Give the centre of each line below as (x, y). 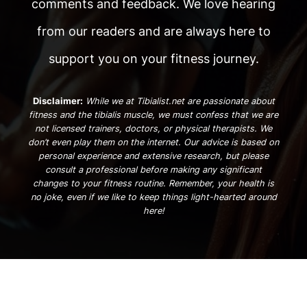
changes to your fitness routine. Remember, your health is (153, 183)
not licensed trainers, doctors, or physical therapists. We (153, 128)
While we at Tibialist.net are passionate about (180, 101)
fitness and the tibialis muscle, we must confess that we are (153, 114)
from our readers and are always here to (153, 31)
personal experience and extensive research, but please (153, 156)
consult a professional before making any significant (153, 169)
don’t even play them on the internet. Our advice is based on (153, 142)
